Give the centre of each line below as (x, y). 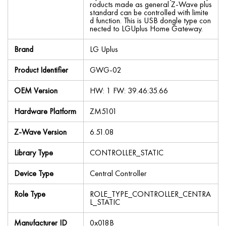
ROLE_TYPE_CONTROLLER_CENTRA (150, 194)
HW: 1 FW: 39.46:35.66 (129, 90)
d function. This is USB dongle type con (150, 20)
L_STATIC (105, 202)
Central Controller (118, 173)
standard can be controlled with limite (149, 12)
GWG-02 (106, 70)
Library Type (34, 152)
